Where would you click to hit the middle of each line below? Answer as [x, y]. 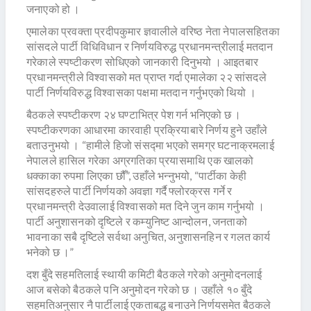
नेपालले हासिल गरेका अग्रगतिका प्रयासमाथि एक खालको [140, 160]
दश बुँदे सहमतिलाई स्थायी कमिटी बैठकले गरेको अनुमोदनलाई [144, 274]
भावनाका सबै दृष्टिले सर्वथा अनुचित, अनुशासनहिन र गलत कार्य [149, 237]
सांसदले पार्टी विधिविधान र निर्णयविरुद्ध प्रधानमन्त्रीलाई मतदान [150, 47]
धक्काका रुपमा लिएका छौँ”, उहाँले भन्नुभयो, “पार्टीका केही [136, 176]
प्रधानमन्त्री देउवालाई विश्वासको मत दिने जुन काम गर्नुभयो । [145, 206]
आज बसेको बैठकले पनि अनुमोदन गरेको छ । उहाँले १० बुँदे [140, 289]
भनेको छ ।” [50, 252]
